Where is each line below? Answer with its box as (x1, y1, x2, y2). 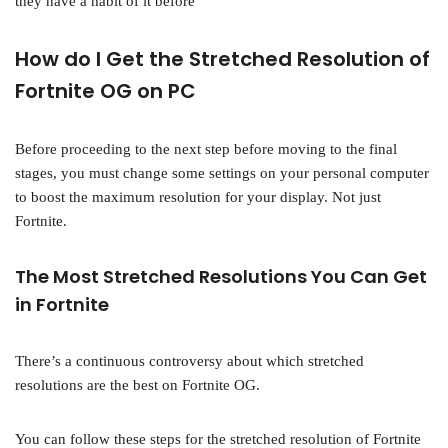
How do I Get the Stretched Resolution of (15, 45, 430, 73)
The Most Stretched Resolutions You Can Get (15, 264, 427, 289)
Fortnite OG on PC (15, 77, 196, 105)
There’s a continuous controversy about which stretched (15, 353, 364, 369)
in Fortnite (15, 292, 109, 317)
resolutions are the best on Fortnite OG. (15, 377, 260, 393)
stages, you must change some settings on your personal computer (15, 165, 429, 181)
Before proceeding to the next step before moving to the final (15, 141, 397, 157)
